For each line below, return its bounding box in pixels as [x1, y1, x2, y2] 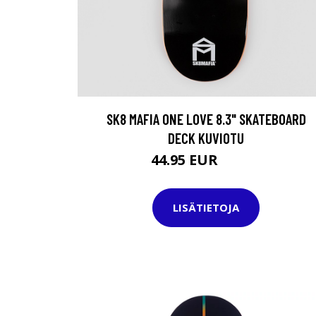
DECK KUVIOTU [168, 128, 244, 147]
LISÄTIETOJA [173, 200, 239, 215]
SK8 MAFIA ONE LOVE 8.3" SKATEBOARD [106, 109, 306, 128]
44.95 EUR [151, 150, 221, 169]
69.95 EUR [221, 155, 261, 168]
